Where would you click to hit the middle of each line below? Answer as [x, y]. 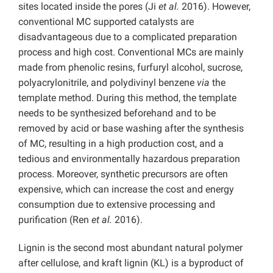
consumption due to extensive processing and [117, 205]
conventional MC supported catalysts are [106, 22]
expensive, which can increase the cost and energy [126, 190]
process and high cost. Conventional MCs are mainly [131, 52]
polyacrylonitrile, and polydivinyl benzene [108, 83]
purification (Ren [55, 220]
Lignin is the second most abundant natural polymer [130, 248]
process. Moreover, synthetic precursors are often [123, 174]
